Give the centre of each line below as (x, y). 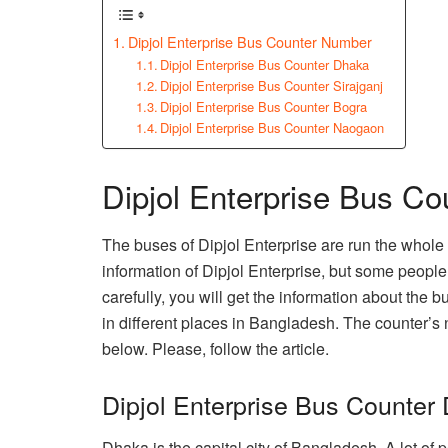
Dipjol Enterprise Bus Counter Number (249, 42)
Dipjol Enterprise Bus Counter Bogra (264, 107)
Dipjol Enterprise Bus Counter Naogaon (272, 128)
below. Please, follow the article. (215, 349)
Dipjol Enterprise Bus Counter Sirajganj (272, 86)
